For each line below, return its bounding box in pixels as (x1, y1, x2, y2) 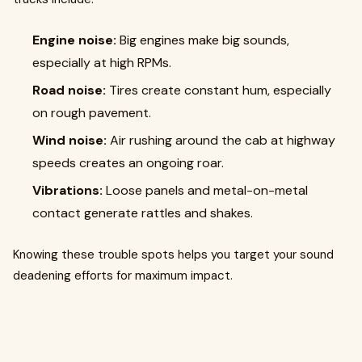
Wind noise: (32, 132, 107, 149)
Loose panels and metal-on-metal (103, 182, 308, 199)
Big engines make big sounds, (116, 32, 289, 48)
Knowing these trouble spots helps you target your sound (13, 246, 334, 263)
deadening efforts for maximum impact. (13, 267, 233, 284)
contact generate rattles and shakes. (32, 204, 253, 221)
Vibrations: (32, 182, 103, 199)
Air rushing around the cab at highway (107, 132, 335, 149)
